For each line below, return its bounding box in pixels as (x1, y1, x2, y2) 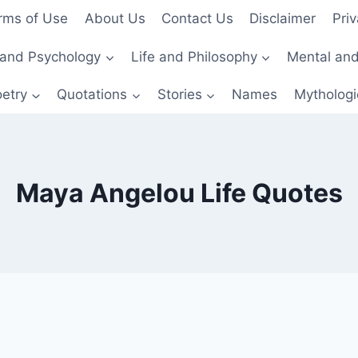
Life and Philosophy (130, 48, 257, 65)
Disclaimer (249, 10, 316, 27)
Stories (157, 86, 202, 102)
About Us (84, 10, 145, 27)
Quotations (57, 86, 128, 102)
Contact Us (161, 10, 233, 27)
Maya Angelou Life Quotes (15, 177, 343, 209)
